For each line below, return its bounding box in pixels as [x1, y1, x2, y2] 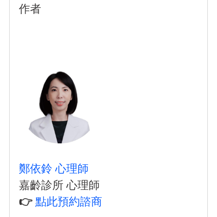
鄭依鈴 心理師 [19, 160, 89, 176]
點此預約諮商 [35, 193, 103, 209]
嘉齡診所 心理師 [19, 177, 103, 193]
